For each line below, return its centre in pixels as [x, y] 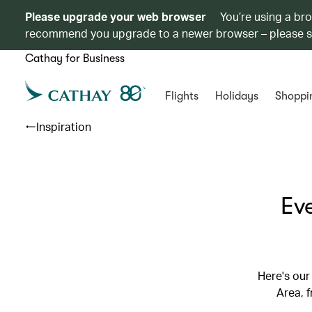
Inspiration [64, 126]
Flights [181, 96]
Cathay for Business [75, 58]
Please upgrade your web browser [116, 16]
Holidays [236, 96]
